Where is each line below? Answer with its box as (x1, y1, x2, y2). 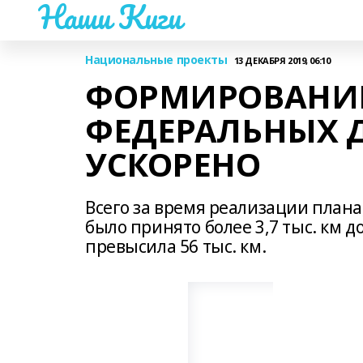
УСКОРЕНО (85, 142, 261, 186)
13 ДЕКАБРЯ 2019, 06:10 (233, 53, 331, 66)
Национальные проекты (85, 52, 228, 67)
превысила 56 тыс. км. (85, 235, 267, 258)
